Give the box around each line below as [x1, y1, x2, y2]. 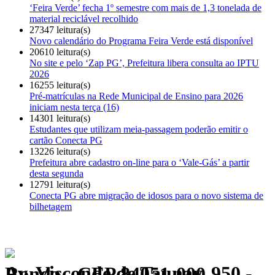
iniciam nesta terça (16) [29, 101, 119, 112]
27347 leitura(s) [29, 24, 90, 35]
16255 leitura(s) [29, 79, 90, 90]
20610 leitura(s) [29, 46, 90, 57]
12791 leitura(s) [29, 179, 90, 190]
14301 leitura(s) [29, 112, 90, 123]
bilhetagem [29, 201, 72, 212]
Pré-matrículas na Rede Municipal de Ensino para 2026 [29, 90, 243, 101]
